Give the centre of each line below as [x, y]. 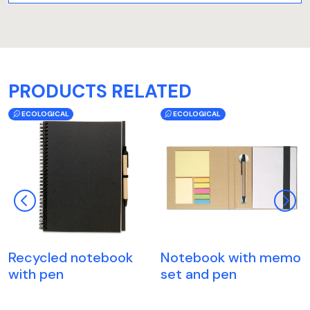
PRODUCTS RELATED [100, 91]
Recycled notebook [71, 258]
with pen [36, 274]
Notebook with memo [230, 258]
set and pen [198, 274]
